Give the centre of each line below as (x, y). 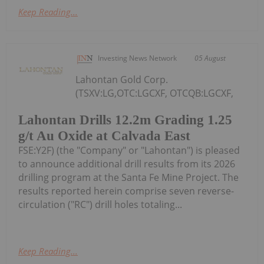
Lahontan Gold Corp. (122, 79)
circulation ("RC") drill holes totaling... (100, 205)
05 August (210, 58)
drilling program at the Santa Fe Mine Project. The (128, 178)
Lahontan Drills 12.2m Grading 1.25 (125, 120)
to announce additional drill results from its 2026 (127, 164)
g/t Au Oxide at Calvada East (104, 136)
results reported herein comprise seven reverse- (126, 191)
